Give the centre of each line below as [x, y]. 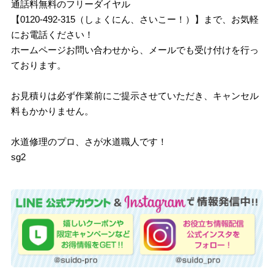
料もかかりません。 [53, 111]
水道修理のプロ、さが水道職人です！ [89, 141]
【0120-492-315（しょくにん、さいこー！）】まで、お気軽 [135, 19]
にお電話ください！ [53, 34]
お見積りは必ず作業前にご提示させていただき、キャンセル [135, 95]
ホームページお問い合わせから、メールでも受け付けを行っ [135, 50]
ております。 [39, 65]
